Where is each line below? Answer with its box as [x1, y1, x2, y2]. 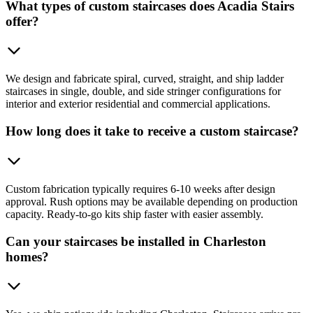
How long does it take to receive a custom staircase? [6, 124, 299, 139]
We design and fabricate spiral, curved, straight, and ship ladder [6, 73, 284, 85]
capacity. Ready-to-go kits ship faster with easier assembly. [6, 208, 263, 220]
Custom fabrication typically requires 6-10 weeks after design [6, 182, 275, 195]
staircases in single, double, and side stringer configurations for [6, 85, 281, 98]
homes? [6, 249, 49, 264]
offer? [6, 13, 39, 29]
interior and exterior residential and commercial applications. [6, 98, 270, 110]
